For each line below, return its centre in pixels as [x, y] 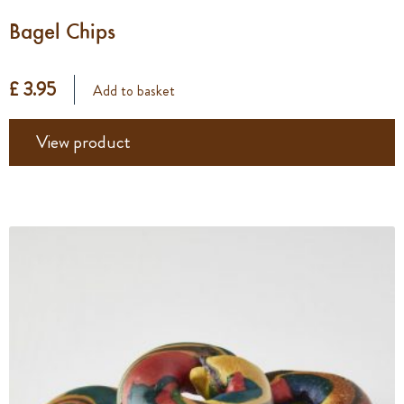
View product [83, 142]
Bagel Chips [62, 31]
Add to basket [134, 90]
